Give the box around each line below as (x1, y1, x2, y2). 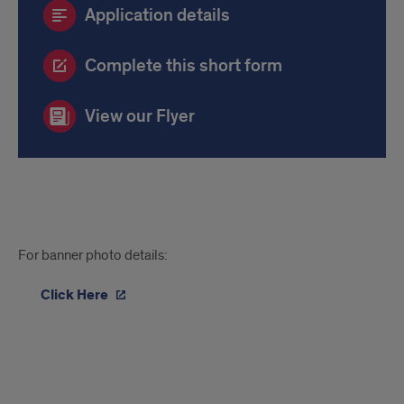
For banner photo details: (18, 246, 168, 264)
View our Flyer (85, 105, 195, 127)
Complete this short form (85, 54, 282, 77)
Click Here (41, 286, 111, 305)
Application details (85, 4, 230, 26)
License (18, 256, 105, 290)
